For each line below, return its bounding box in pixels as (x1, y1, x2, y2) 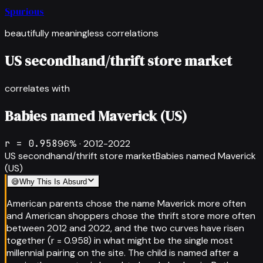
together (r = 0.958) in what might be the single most (6, 234, 233, 247)
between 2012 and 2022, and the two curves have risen (6, 221, 244, 234)
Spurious (5, 5, 44, 18)
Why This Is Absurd (19, 177, 87, 186)
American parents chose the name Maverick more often (6, 197, 246, 210)
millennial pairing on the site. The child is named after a (6, 246, 238, 259)
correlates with (5, 82, 70, 95)
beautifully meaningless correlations (5, 27, 159, 39)
